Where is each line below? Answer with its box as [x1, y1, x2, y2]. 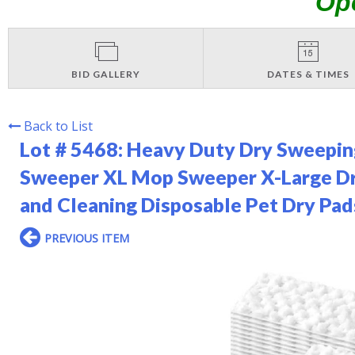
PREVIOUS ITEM [44, 230, 129, 246]
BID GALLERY [71, 67, 141, 80]
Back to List [24, 116, 93, 135]
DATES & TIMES [266, 67, 349, 80]
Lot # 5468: [20, 136, 127, 161]
